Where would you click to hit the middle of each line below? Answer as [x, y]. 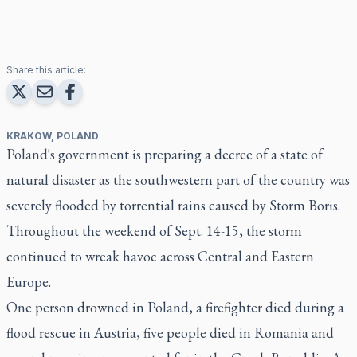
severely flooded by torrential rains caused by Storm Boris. [173, 205]
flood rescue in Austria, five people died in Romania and [170, 332]
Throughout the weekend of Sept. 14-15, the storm [154, 230]
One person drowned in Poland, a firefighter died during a [175, 307]
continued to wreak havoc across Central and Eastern [160, 256]
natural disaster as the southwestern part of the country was [178, 179]
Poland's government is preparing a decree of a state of [165, 154]
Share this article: [46, 69]
